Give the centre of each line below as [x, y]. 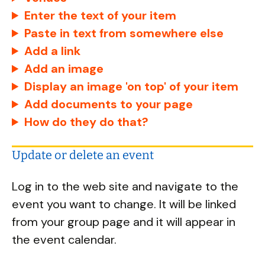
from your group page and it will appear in [124, 222]
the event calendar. [64, 240]
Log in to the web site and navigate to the [125, 186]
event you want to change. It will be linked [124, 204]
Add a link [53, 51]
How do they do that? [87, 122]
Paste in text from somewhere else [124, 33]
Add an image [64, 69]
